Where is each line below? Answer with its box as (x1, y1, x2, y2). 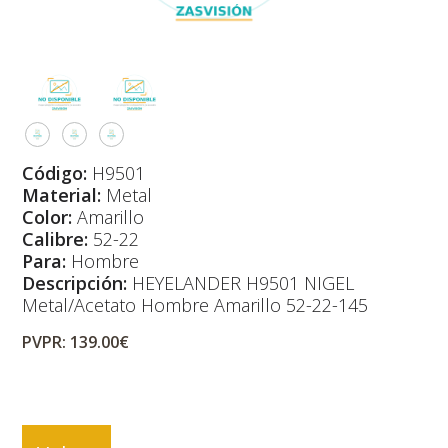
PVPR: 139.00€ (22, 330, 130, 353)
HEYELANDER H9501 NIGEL (132, 270, 355, 295)
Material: (22, 182, 102, 207)
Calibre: (22, 226, 89, 251)
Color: (22, 204, 73, 229)
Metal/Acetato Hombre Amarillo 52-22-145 (22, 292, 369, 317)
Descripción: (22, 270, 133, 295)
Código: (22, 160, 88, 185)
